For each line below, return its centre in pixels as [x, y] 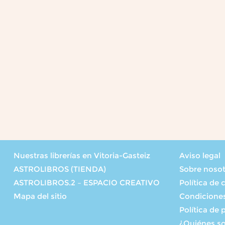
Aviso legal [200, 155]
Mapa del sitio [40, 196]
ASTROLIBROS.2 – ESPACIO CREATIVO [87, 182]
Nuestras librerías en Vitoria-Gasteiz [82, 155]
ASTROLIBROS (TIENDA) [60, 169]
